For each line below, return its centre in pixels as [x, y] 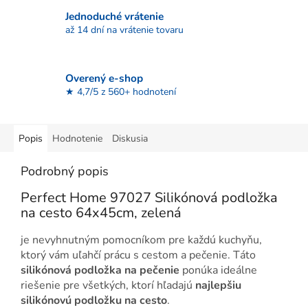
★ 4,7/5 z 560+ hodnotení [121, 91]
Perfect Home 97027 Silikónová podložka [149, 198]
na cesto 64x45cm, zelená [101, 213]
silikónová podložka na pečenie [100, 270]
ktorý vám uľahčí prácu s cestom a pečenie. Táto [138, 255]
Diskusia [130, 139]
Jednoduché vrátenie [114, 16]
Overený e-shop [104, 78]
